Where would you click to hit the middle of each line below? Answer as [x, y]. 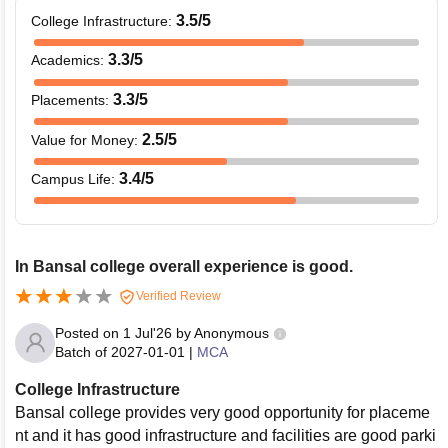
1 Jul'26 [147, 332]
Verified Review [177, 295]
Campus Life [71, 179]
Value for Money [82, 139]
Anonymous [231, 332]
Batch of [81, 351]
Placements [68, 99]
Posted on [89, 332]
